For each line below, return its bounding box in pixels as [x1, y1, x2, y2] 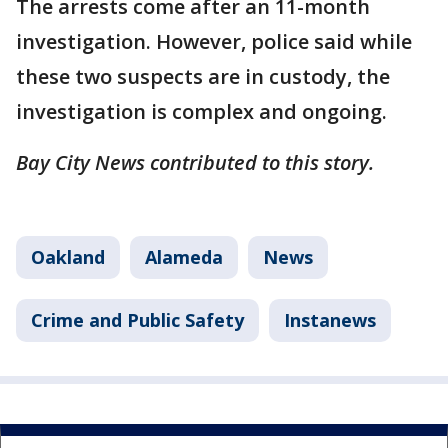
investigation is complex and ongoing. [16, 98, 392, 126]
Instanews [284, 308, 376, 333]
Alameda [145, 245, 223, 270]
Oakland [31, 245, 105, 270]
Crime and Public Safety [31, 308, 244, 333]
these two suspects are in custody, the [16, 63, 390, 91]
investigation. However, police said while [16, 28, 412, 56]
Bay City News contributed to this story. [16, 149, 379, 177]
